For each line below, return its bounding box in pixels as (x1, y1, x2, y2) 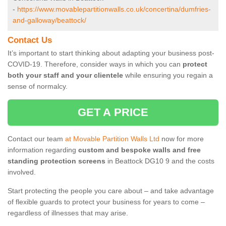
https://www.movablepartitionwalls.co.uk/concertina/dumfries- (17, 5, 211, 14)
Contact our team (8, 135, 65, 143)
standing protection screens (8, 157, 105, 165)
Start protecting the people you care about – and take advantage (8, 187, 214, 195)
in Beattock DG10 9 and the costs (105, 157, 214, 165)
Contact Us (8, 35, 52, 45)
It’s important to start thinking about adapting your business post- (8, 49, 214, 58)
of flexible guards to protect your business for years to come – (8, 198, 205, 206)
